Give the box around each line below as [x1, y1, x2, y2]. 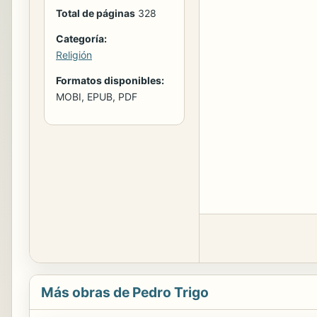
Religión [56, 49, 92, 62]
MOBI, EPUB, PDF [56, 91, 137, 103]
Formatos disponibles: [56, 74, 164, 87]
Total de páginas [56, 7, 135, 20]
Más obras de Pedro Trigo [41, 284, 209, 301]
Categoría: [56, 33, 107, 45]
